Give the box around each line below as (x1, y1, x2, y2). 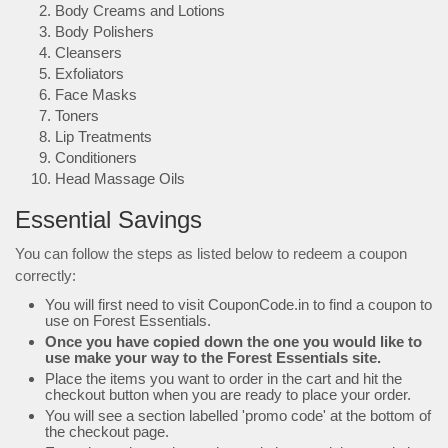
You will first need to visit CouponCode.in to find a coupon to (45, 296, 432, 313)
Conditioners (55, 149, 137, 166)
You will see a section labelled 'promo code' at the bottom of (45, 407, 431, 424)
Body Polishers (55, 23, 154, 40)
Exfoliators (55, 65, 124, 82)
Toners (55, 107, 99, 124)
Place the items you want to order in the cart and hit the (45, 370, 402, 387)
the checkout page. (45, 423, 169, 440)
